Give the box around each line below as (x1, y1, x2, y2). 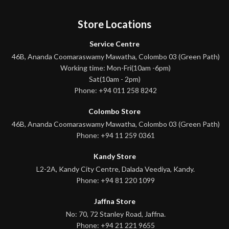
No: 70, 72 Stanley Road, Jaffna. (65, 209, 166, 218)
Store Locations (78, 17, 151, 30)
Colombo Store (88, 106, 141, 116)
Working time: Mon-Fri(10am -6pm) (60, 63, 171, 72)
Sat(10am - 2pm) (88, 74, 141, 83)
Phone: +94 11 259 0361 (76, 130, 155, 140)
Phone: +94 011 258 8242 (74, 85, 157, 95)
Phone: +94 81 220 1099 (76, 175, 155, 185)
